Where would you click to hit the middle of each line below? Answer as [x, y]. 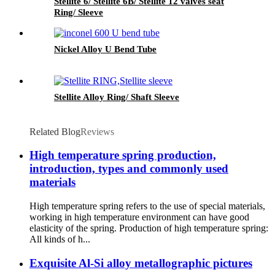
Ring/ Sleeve [79, 12]
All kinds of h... [60, 239]
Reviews [97, 131]
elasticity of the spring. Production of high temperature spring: [149, 228]
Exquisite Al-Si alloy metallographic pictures [141, 263]
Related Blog [55, 131]
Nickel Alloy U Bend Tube [105, 49]
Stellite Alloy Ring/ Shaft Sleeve [117, 97]
